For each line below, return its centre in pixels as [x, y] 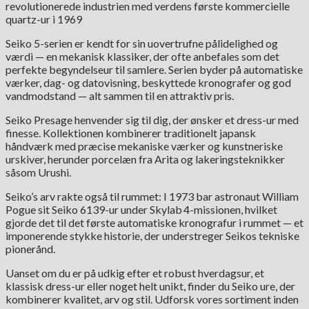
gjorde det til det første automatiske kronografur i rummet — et [154, 223]
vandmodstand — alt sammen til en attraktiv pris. [120, 96]
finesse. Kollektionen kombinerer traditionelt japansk [131, 133]
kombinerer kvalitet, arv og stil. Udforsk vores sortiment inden [152, 299]
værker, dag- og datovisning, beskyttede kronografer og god [148, 83]
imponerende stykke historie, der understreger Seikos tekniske [152, 236]
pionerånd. [30, 249]
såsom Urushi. [38, 172]
